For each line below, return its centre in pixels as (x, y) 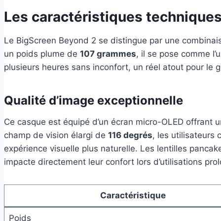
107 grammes (108, 54)
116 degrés (130, 135)
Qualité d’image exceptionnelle (93, 100)
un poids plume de (42, 54)
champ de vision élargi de (56, 135)
